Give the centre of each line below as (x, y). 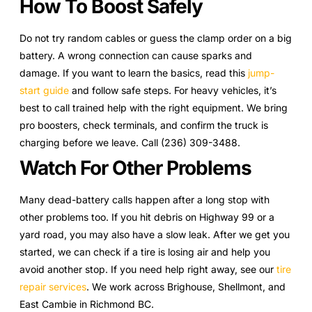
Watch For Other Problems (135, 167)
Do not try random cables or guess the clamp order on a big (156, 38)
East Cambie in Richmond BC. (87, 304)
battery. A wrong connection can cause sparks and (136, 55)
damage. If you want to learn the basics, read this (134, 72)
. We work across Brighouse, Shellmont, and (186, 286)
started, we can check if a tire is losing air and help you (145, 251)
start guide (44, 90)
